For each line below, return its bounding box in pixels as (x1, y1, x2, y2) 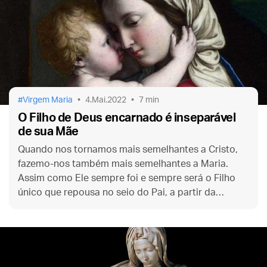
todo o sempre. (18, 216, 86, 226)
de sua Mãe (18, 125, 79, 138)
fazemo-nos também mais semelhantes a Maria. (18, 159, 228, 169)
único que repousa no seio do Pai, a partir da (18, 187, 216, 197)
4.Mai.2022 (85, 95, 126, 104)
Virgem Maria (23, 95, 73, 104)
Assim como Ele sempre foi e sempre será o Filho (18, 173, 235, 183)
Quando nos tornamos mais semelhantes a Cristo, (18, 144, 238, 154)
